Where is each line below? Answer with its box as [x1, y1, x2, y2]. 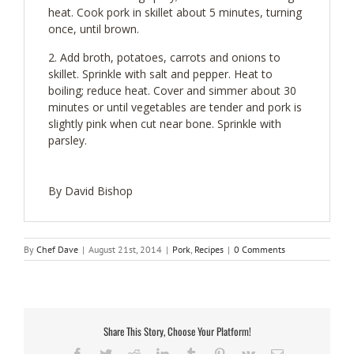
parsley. [48, 133, 87, 148]
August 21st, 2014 [88, 243, 162, 255]
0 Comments [234, 243, 285, 255]
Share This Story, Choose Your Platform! [103, 322, 251, 339]
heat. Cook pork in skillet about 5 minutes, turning [48, 5, 302, 20]
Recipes [194, 243, 224, 255]
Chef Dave [36, 243, 78, 255]
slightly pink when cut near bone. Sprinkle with [48, 116, 281, 131]
